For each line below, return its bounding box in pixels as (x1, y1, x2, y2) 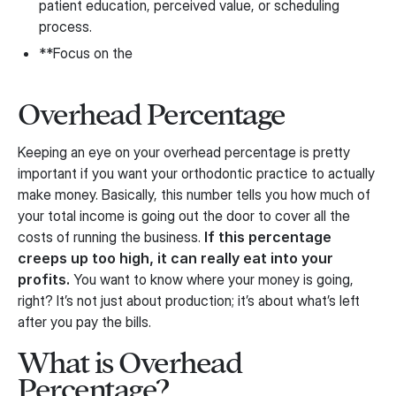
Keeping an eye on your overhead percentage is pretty (18, 142, 350, 161)
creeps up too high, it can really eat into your (18, 248, 333, 267)
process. (39, 17, 92, 35)
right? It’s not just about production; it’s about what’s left (18, 291, 360, 309)
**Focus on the (39, 43, 133, 62)
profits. (18, 270, 70, 288)
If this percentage (204, 227, 331, 246)
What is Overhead (18, 346, 241, 378)
